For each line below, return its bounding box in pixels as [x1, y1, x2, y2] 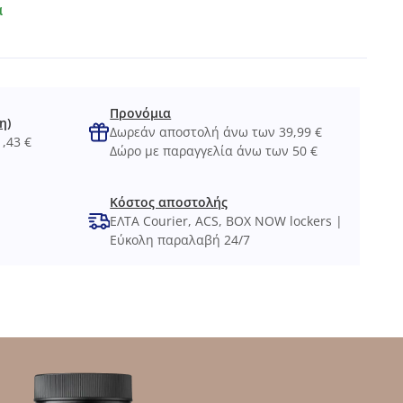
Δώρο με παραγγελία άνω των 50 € [110, 142, 318, 159]
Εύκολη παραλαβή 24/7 [110, 231, 251, 248]
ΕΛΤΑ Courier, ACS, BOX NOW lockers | [110, 212, 344, 229]
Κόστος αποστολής [110, 193, 228, 210]
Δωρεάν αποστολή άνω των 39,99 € [110, 123, 323, 140]
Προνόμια [110, 104, 172, 121]
